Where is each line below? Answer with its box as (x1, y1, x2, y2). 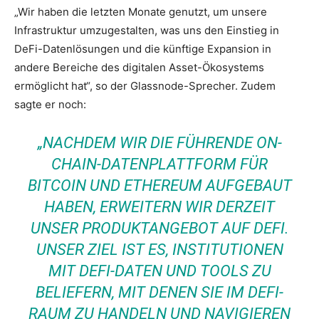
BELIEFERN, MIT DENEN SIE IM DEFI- (36, 283, 283, 301)
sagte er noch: (14, 97, 86, 111)
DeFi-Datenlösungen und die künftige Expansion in (14, 41, 271, 56)
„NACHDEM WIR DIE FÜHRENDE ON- (37, 133, 282, 152)
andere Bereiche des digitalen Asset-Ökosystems (14, 60, 264, 74)
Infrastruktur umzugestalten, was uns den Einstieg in (14, 23, 279, 37)
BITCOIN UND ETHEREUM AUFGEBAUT (27, 176, 292, 194)
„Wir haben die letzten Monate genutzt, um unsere (14, 4, 267, 19)
